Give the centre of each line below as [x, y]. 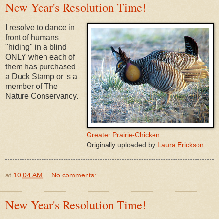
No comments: [74, 175]
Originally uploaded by [122, 144]
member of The [32, 86]
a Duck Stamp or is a [41, 76]
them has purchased [41, 66]
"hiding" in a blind [36, 47]
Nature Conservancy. [42, 96]
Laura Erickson [181, 144]
